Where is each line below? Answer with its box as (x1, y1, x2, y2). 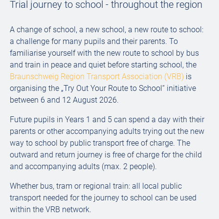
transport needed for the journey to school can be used (10, 193, 197, 202)
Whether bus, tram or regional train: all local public (10, 181, 182, 191)
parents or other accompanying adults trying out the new (10, 127, 204, 136)
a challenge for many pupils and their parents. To (10, 37, 178, 46)
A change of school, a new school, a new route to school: (10, 25, 203, 34)
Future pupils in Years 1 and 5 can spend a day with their (10, 115, 204, 124)
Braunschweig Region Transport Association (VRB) (10, 72, 184, 81)
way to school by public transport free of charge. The (10, 138, 190, 148)
